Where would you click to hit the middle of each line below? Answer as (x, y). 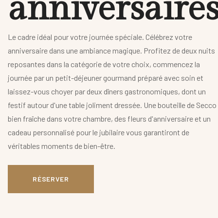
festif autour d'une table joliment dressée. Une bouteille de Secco (112, 105)
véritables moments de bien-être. (62, 146)
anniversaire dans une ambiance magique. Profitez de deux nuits (111, 51)
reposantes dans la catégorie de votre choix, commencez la (104, 64)
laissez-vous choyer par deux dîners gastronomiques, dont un (107, 91)
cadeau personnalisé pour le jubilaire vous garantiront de (99, 132)
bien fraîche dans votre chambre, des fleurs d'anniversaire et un (109, 119)
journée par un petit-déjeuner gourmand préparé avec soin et (106, 78)
